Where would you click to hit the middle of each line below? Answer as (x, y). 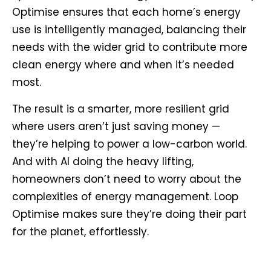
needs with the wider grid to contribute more (130, 47)
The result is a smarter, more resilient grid (121, 109)
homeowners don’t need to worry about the (127, 179)
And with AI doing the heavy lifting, (103, 162)
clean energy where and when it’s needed (123, 65)
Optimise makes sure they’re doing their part (129, 214)
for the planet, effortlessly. (80, 232)
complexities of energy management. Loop (125, 197)
